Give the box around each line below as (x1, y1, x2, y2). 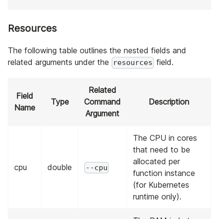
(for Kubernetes (133, 180, 189, 190)
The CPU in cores (133, 133, 197, 143)
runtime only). (133, 192, 181, 202)
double (47, 162, 72, 173)
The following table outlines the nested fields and (8, 45, 186, 55)
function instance (133, 168, 195, 178)
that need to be (133, 145, 190, 155)
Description (149, 97, 189, 107)
